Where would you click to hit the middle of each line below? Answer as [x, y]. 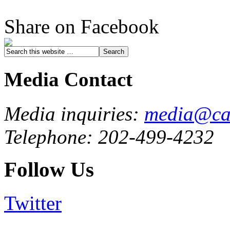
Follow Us [49, 170]
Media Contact [68, 80]
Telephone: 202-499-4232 [109, 137]
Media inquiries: [74, 113]
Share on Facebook [82, 26]
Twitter [33, 203]
